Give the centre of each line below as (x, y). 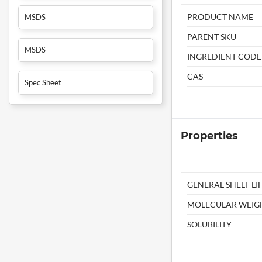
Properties (209, 136)
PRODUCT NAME (220, 17)
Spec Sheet (43, 83)
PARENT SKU (211, 37)
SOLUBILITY (209, 225)
